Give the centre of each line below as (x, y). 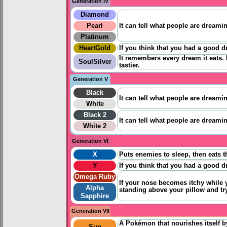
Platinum (95, 37)
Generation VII (90, 211)
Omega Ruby (95, 177)
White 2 (95, 126)
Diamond (95, 14)
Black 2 (95, 115)
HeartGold (95, 48)
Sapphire (95, 196)
